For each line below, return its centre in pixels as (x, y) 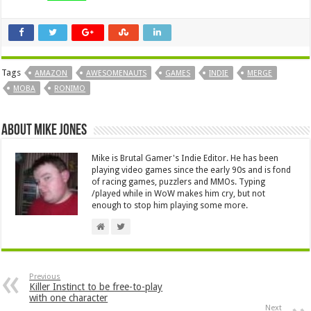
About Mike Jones (44, 131)
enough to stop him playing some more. (170, 205)
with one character (69, 297)
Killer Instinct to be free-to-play (96, 286)
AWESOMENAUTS (117, 73)
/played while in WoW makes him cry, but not (179, 193)
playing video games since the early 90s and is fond (192, 170)
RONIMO (70, 88)
